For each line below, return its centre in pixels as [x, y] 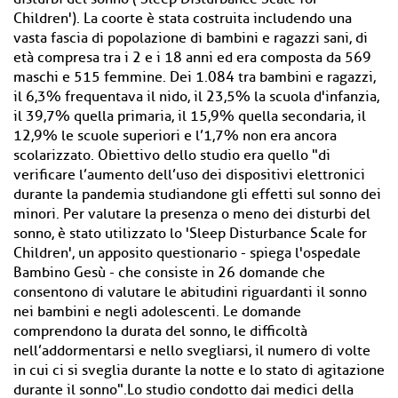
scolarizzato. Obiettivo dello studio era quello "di [172, 155]
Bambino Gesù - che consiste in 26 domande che [169, 273]
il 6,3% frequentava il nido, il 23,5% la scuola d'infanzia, [196, 97]
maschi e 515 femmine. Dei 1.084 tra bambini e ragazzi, [195, 77]
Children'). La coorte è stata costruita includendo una [183, 19]
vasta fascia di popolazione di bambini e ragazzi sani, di [191, 38]
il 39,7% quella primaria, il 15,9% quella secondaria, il [190, 116]
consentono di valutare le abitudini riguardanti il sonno [190, 292]
